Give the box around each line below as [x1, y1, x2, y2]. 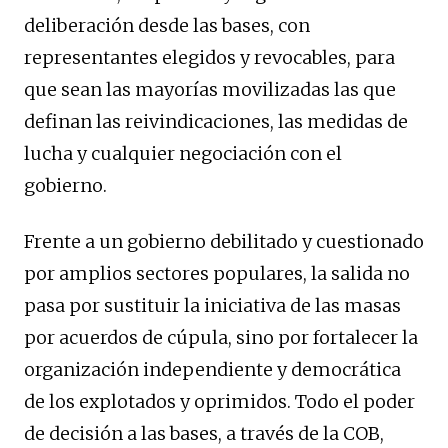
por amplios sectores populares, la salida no [24, 262, 410, 286]
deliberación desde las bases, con [24, 14, 310, 38]
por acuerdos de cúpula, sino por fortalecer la [24, 326, 418, 350]
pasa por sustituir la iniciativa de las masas [24, 294, 401, 318]
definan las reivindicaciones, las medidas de [24, 110, 408, 134]
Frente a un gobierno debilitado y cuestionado [24, 230, 424, 254]
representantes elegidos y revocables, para [24, 46, 395, 70]
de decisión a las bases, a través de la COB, [24, 422, 384, 446]
